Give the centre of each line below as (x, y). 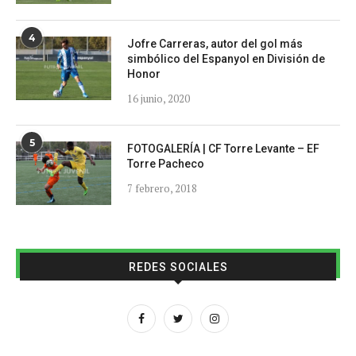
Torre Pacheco (166, 164)
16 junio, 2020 (159, 99)
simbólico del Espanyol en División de (226, 59)
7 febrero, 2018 (162, 189)
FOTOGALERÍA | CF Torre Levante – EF (223, 149)
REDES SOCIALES (178, 267)
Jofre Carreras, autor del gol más (215, 44)
